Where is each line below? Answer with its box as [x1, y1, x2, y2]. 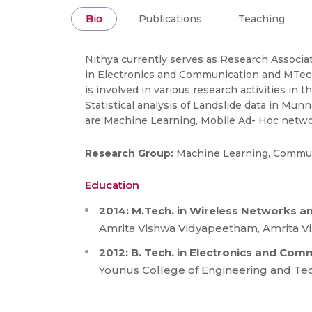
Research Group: [85, 147, 176, 159]
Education [85, 178, 139, 192]
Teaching [238, 13, 285, 25]
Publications [139, 13, 202, 25]
